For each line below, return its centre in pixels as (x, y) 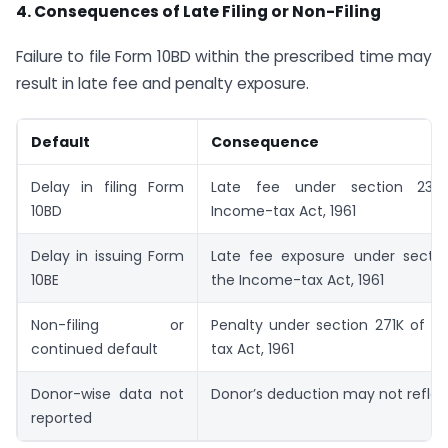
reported (61, 418)
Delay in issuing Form (107, 256)
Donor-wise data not (107, 394)
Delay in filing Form (107, 187)
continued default (94, 349)
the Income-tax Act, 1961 (297, 280)
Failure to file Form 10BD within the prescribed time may (224, 56)
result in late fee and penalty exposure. (162, 83)
